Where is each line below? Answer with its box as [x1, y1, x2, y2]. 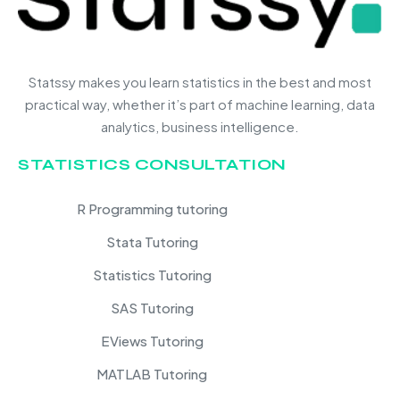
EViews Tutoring [100, 331, 204, 349]
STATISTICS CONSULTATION [18, 154, 287, 174]
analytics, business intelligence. [101, 117, 299, 135]
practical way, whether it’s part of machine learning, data [25, 95, 375, 112]
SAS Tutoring [110, 298, 194, 316]
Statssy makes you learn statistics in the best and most [29, 72, 371, 90]
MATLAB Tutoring [96, 364, 208, 382]
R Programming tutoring [76, 199, 228, 217]
